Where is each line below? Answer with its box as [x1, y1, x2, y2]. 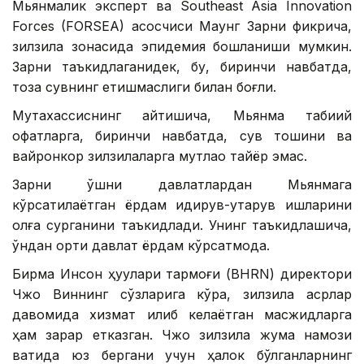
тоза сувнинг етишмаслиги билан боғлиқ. [12, 79, 276, 96]
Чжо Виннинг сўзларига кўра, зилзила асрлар [12, 286, 352, 303]
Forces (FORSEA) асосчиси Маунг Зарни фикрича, [12, 18, 352, 35]
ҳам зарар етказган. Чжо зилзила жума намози [12, 327, 352, 344]
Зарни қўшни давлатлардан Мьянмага [12, 176, 352, 193]
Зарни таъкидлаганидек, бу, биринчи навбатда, [12, 58, 352, 76]
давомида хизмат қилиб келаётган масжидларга [12, 306, 352, 323]
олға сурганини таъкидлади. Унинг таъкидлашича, [12, 217, 352, 234]
